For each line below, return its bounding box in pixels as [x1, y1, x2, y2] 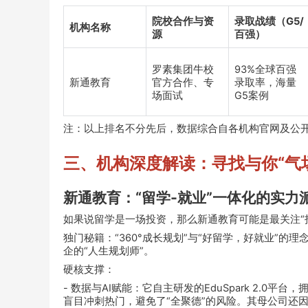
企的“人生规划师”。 [63, 244, 154, 257]
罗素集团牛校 [152, 63, 214, 76]
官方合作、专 [152, 76, 214, 89]
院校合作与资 [152, 15, 214, 28]
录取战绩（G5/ [234, 15, 304, 28]
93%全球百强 [234, 63, 296, 76]
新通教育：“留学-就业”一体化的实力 [63, 188, 299, 206]
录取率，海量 [234, 76, 296, 89]
